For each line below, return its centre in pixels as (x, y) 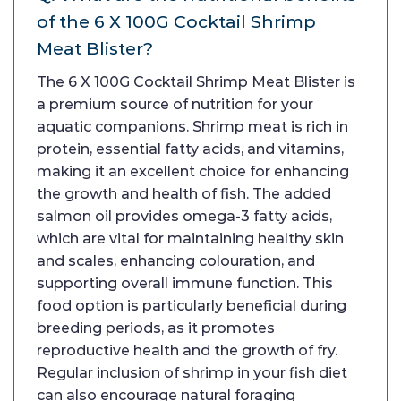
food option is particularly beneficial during (192, 306)
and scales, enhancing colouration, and (176, 261)
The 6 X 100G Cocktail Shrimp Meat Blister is (196, 82)
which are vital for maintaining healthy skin (190, 239)
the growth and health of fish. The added (184, 194)
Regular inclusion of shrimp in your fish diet (192, 373)
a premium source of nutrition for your (175, 105)
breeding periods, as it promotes (156, 328)
